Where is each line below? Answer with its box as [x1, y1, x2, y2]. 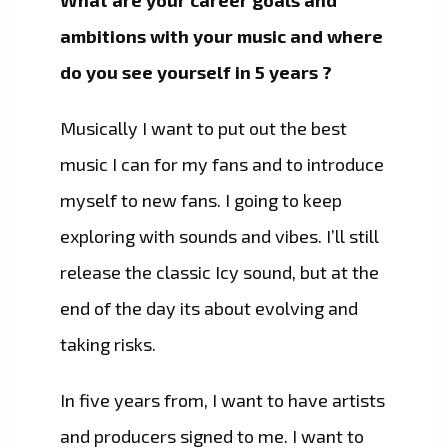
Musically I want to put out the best [60, 117, 347, 140]
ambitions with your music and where [60, 25, 383, 48]
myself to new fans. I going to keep [60, 189, 342, 212]
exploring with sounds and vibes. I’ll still [60, 225, 379, 248]
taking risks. [60, 333, 156, 356]
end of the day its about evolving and [60, 297, 358, 320]
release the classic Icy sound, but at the [60, 261, 379, 284]
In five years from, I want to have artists [60, 389, 385, 412]
